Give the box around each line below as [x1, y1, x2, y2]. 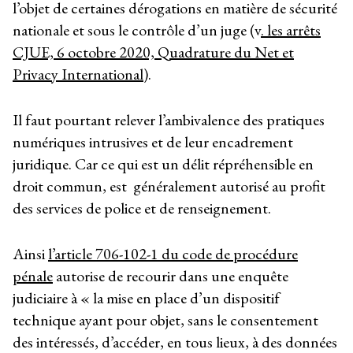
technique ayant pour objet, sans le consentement [13, 310, 318, 331]
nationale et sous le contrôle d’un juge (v [13, 19, 261, 40]
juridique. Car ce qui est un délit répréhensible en [13, 153, 314, 174]
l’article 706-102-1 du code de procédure [48, 243, 298, 265]
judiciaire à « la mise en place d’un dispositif [13, 288, 280, 309]
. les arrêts [261, 19, 321, 40]
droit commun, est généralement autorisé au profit [13, 175, 325, 196]
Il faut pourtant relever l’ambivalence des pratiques [13, 109, 325, 130]
